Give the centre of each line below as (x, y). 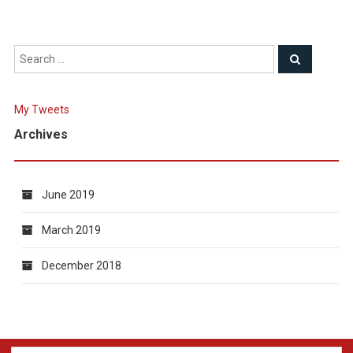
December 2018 (81, 266)
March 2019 (71, 230)
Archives (41, 134)
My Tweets (41, 110)
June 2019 (68, 195)
